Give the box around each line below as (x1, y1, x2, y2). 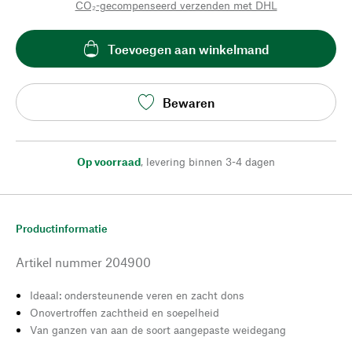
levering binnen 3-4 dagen (146, 155, 275, 168)
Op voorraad (77, 155, 141, 168)
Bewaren (163, 94, 214, 110)
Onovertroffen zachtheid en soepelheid (30, 306, 219, 319)
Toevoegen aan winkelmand (108, 41, 269, 57)
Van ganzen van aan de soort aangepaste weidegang (30, 323, 286, 336)
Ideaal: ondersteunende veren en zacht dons (30, 288, 244, 302)
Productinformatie (16, 222, 108, 235)
